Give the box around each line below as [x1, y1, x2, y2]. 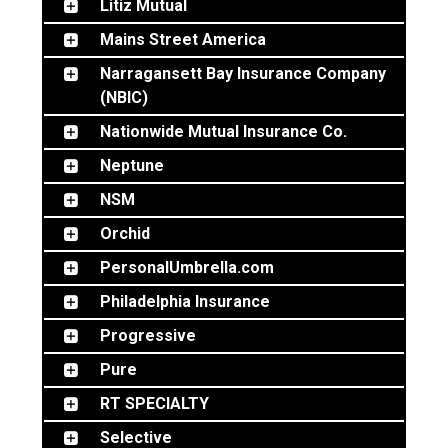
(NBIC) [100, 88, 148, 107]
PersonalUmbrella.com [100, 258, 274, 277]
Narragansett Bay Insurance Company [100, 64, 386, 83]
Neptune [100, 156, 164, 175]
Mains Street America [100, 30, 266, 49]
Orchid [100, 224, 150, 243]
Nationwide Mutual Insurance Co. [100, 122, 347, 141]
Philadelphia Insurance [100, 292, 270, 311]
